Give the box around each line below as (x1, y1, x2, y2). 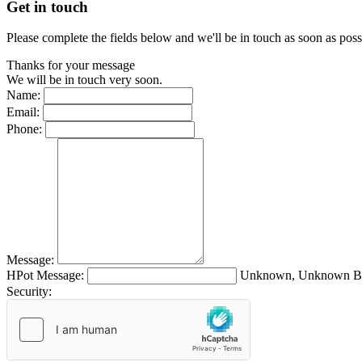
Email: (6, 105, 40, 120)
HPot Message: (6, 268, 84, 283)
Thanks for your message (6, 58, 135, 73)
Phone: (6, 122, 42, 137)
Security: (6, 284, 52, 299)
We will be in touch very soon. (6, 73, 162, 87)
